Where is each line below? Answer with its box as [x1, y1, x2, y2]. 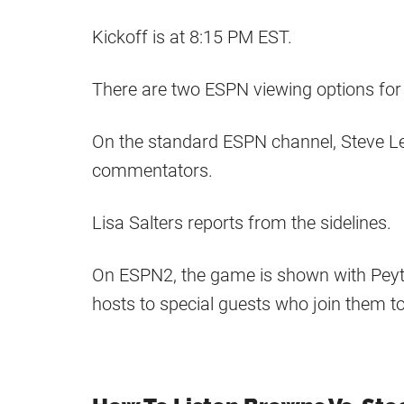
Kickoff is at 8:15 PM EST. [92, 26, 292, 49]
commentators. [92, 160, 213, 182]
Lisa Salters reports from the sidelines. [92, 212, 391, 234]
